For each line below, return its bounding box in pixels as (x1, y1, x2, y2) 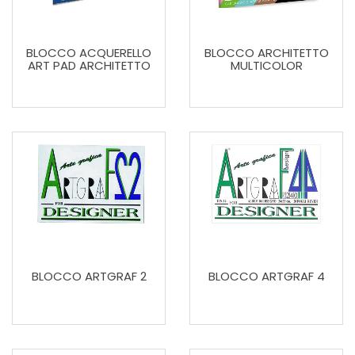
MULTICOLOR (230, 57, 303, 74)
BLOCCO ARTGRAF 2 (31, 267, 147, 284)
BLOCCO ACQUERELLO (26, 44, 151, 62)
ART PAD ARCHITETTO (27, 57, 151, 74)
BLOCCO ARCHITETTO (204, 44, 329, 62)
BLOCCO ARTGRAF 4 (208, 267, 325, 284)
